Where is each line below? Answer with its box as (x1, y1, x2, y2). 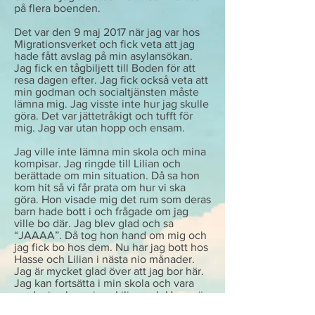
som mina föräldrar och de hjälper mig (14, 301, 199, 313)
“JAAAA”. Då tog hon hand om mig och (14, 229, 207, 241)
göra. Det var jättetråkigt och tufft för (14, 110, 193, 122)
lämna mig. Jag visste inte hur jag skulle (14, 98, 209, 110)
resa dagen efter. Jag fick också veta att (14, 74, 208, 86)
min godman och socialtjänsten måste (14, 86, 199, 98)
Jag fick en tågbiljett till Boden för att (14, 62, 195, 74)
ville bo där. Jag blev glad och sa (14, 217, 174, 229)
